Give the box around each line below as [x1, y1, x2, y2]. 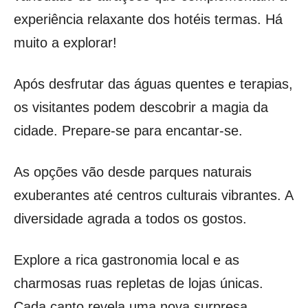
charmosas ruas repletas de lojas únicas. [14, 275, 263, 291]
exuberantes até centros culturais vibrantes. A [14, 187, 293, 203]
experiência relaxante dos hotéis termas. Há [14, 11, 283, 27]
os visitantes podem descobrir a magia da [14, 99, 268, 115]
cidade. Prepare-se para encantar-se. [14, 122, 243, 138]
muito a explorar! [14, 34, 117, 50]
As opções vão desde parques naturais [14, 164, 252, 179]
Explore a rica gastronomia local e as [14, 252, 239, 267]
